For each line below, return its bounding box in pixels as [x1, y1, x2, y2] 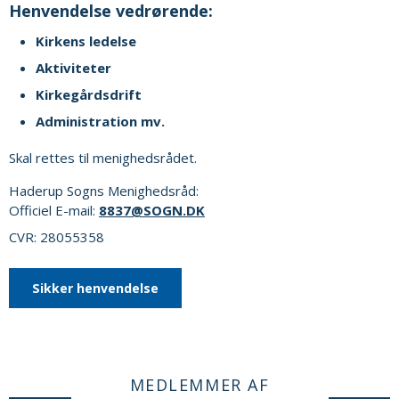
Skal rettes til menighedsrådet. [9, 149, 197, 167]
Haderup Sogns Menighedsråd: [9, 182, 199, 199]
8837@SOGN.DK [99, 201, 205, 219]
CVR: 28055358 [9, 228, 104, 246]
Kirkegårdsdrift [36, 85, 142, 103]
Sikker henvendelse [32, 280, 159, 297]
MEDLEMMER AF [129, 374, 270, 395]
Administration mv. [36, 112, 165, 130]
